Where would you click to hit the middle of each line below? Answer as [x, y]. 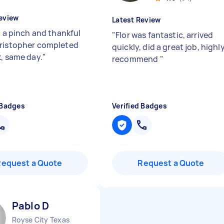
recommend [136, 59]
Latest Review [136, 20]
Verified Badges [139, 106]
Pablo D [31, 206]
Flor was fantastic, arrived [164, 35]
